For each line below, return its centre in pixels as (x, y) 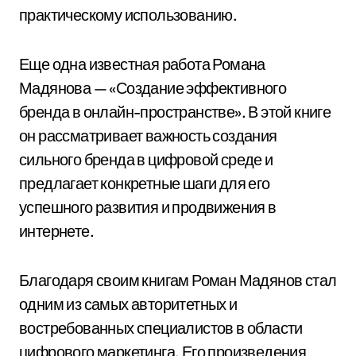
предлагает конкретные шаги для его (145, 183)
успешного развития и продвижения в (148, 207)
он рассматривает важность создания (148, 135)
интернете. (56, 231)
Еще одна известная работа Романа (142, 64)
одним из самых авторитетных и (128, 304)
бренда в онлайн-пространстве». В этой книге (175, 112)
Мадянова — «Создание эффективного (153, 88)
